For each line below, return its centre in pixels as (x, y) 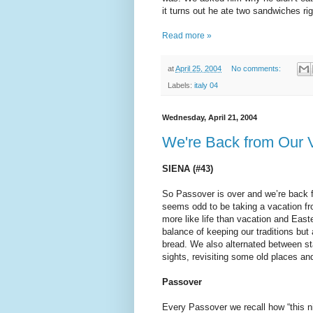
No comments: (257, 68)
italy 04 (206, 86)
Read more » (187, 35)
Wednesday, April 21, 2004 (210, 118)
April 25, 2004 (198, 68)
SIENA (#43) (188, 168)
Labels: (181, 86)
